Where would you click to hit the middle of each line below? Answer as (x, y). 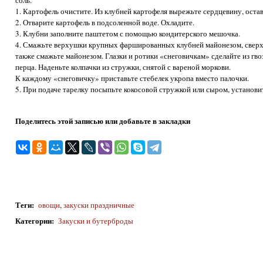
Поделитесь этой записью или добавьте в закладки (103, 121)
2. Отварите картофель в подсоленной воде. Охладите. (105, 23)
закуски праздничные (99, 205)
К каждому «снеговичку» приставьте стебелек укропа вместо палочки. (132, 78)
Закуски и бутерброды (95, 220)
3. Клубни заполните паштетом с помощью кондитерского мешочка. (128, 34)
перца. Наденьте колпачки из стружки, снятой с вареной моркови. (123, 67)
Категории (34, 220)
